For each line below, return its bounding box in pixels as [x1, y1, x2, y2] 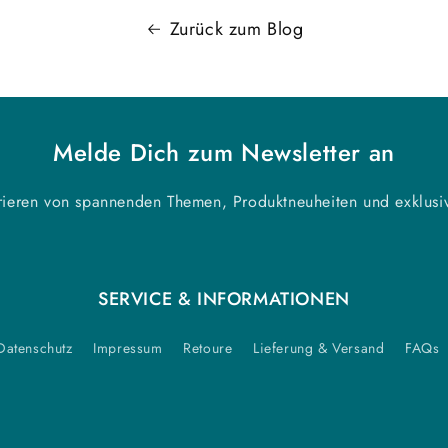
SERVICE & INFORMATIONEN [98, 286, 350, 312]
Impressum [93, 338, 163, 358]
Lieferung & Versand [253, 338, 385, 358]
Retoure [183, 338, 233, 358]
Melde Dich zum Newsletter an [53, 135, 395, 170]
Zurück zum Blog [169, 16, 304, 43]
